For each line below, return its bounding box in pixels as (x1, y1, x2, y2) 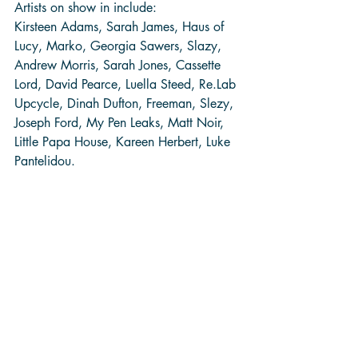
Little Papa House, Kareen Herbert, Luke (14, 133, 234, 150)
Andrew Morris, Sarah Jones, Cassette (14, 56, 225, 74)
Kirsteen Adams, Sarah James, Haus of (14, 18, 228, 35)
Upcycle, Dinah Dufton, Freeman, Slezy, (14, 94, 237, 112)
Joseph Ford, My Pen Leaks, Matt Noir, (14, 113, 228, 131)
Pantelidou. (14, 152, 79, 169)
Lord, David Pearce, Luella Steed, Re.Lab (14, 75, 240, 93)
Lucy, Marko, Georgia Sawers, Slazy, (14, 37, 225, 54)
